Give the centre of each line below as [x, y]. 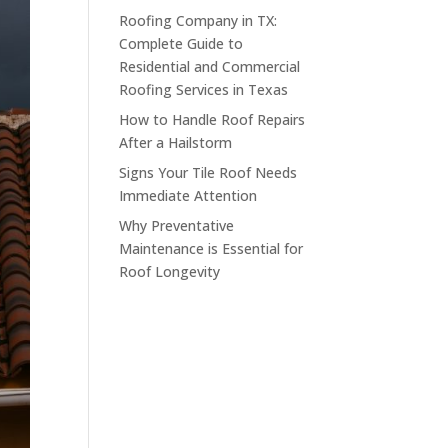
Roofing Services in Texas [204, 89]
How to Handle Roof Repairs [212, 119]
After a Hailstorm [176, 142]
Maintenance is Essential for [211, 248]
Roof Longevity [170, 271]
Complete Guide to [181, 43]
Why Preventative [177, 225]
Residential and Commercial [210, 66]
